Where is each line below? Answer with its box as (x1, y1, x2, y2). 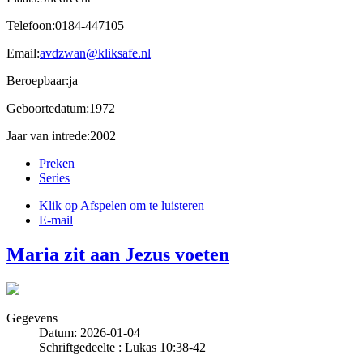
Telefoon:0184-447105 (6, 18, 124, 32)
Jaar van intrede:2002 (6, 128, 116, 143)
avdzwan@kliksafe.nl (40, 45, 151, 60)
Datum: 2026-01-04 (39, 325, 140, 340)
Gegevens (6, 310, 58, 325)
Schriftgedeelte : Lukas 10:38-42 (39, 340, 206, 354)
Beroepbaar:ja (6, 73, 78, 88)
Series (39, 170, 70, 185)
